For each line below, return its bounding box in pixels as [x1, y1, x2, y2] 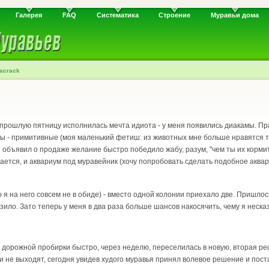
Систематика [96, 11, 139, 19]
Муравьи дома [210, 11, 259, 19]
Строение [159, 11, 191, 19]
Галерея [16, 11, 43, 19]
